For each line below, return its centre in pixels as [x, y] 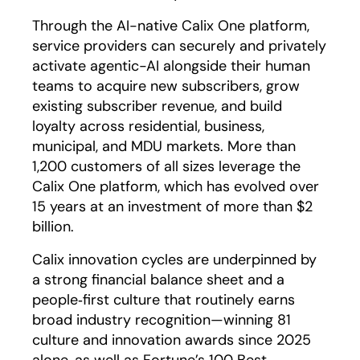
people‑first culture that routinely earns [164, 300]
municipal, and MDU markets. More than [164, 146]
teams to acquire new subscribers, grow [166, 86]
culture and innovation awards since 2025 [172, 340]
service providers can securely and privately [179, 46]
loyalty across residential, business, [148, 126]
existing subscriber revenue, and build [157, 106]
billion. [53, 227]
